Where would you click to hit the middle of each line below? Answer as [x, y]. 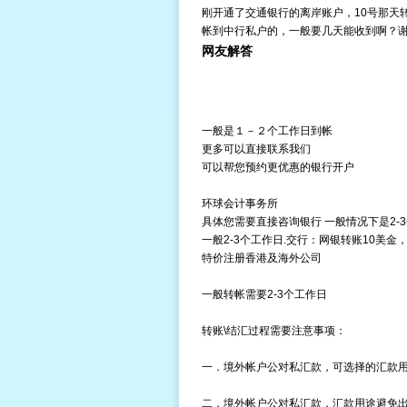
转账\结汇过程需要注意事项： [273, 331]
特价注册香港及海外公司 [261, 258]
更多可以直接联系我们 [256, 149]
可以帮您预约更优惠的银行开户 [278, 167]
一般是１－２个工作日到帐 [267, 131]
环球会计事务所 [239, 203]
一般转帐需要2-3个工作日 [264, 294]
